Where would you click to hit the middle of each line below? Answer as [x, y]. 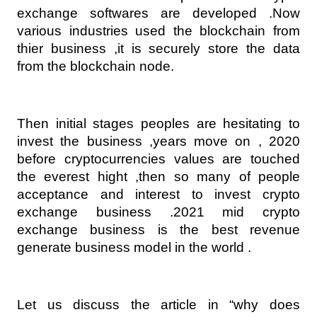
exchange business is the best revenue [158, 230]
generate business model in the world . [134, 248]
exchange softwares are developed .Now [158, 13]
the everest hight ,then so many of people [158, 177]
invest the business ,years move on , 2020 [158, 142]
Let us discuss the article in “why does [158, 304]
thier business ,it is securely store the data [158, 49]
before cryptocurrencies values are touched [158, 159]
